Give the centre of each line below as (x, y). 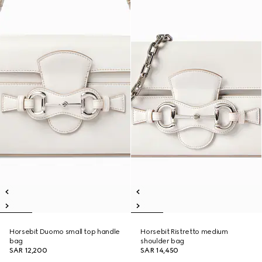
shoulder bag (163, 241)
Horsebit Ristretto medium (184, 232)
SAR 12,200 (28, 250)
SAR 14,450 (159, 250)
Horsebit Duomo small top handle (65, 232)
